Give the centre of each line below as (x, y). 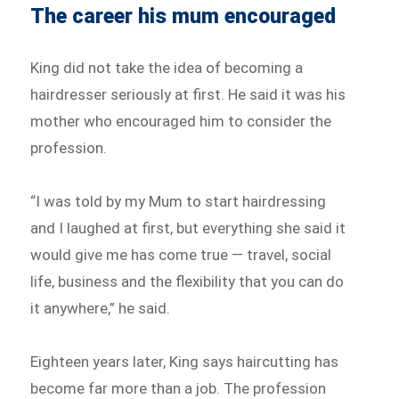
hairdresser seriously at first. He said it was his (188, 95)
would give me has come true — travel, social (181, 254)
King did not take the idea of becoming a (167, 68)
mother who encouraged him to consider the (181, 122)
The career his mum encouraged (183, 17)
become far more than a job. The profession (179, 388)
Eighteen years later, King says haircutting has (185, 361)
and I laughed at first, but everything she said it (188, 228)
